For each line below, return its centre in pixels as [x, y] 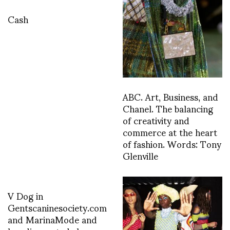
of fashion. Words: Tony [172, 143]
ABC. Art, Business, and [170, 96]
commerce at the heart [170, 131]
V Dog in [25, 195]
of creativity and [156, 120]
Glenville [140, 155]
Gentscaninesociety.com [57, 207]
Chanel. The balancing [168, 108]
